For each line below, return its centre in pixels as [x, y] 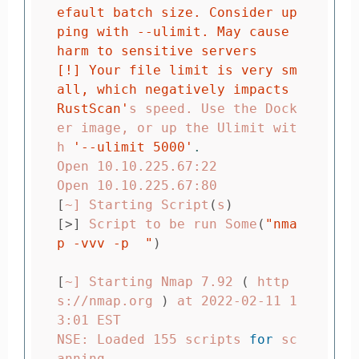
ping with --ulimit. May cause [173, 31]
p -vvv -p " [105, 243]
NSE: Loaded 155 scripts [153, 339]
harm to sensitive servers [157, 50]
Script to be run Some [169, 224]
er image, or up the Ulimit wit [177, 127]
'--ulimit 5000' [133, 147]
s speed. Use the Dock [213, 108]
